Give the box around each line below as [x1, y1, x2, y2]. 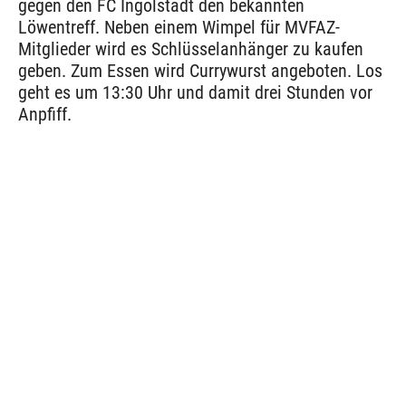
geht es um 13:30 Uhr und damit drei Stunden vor [18, 82, 372, 104]
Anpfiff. [18, 103, 72, 126]
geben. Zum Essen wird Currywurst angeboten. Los [18, 60, 382, 82]
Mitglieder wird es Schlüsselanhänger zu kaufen [18, 38, 363, 61]
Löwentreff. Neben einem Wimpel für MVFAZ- [18, 16, 340, 39]
